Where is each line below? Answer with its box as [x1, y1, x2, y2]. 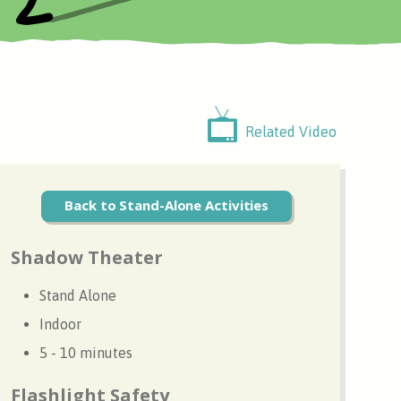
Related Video [245, 123, 337, 140]
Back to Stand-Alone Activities [64, 195, 269, 214]
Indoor [39, 315, 82, 332]
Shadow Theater [11, 244, 164, 269]
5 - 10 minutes [39, 344, 133, 361]
